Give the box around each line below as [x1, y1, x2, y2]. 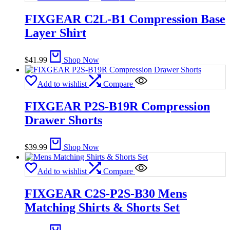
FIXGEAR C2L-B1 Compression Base [25, 12, 225, 26]
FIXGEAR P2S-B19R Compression [25, 99, 210, 113]
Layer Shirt [25, 26, 86, 40]
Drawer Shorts [25, 113, 102, 127]
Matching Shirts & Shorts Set [25, 200, 180, 214]
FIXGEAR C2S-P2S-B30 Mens [25, 186, 187, 200]
